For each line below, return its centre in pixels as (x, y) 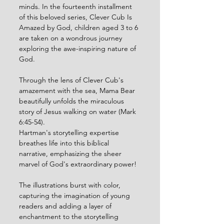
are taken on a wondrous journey (71, 38)
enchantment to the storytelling (70, 216)
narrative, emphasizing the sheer (71, 153)
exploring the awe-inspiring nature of (78, 48)
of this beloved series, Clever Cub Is (76, 17)
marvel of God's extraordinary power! (78, 164)
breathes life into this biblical (65, 143)
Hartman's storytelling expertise (70, 132)
